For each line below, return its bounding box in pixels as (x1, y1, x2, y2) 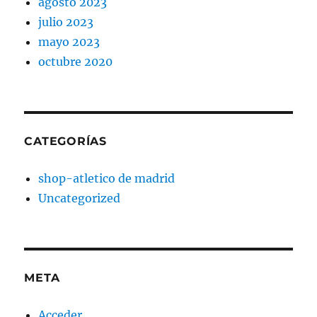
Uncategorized (38, 190, 121, 205)
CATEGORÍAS (24, 134, 107, 148)
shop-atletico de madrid (38, 171, 175, 185)
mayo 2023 (38, 34, 100, 49)
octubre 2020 (38, 54, 113, 69)
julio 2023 (38, 14, 94, 29)
